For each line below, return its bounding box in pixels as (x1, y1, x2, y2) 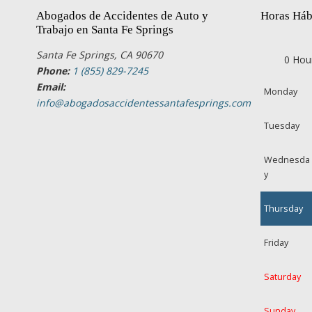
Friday (264, 237, 289, 249)
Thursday (264, 203, 304, 214)
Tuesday (264, 120, 300, 132)
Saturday (264, 271, 302, 283)
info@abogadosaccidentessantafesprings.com (36, 96, 251, 109)
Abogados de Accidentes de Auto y (36, 9, 208, 22)
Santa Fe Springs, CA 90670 (36, 48, 163, 61)
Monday (264, 86, 298, 97)
